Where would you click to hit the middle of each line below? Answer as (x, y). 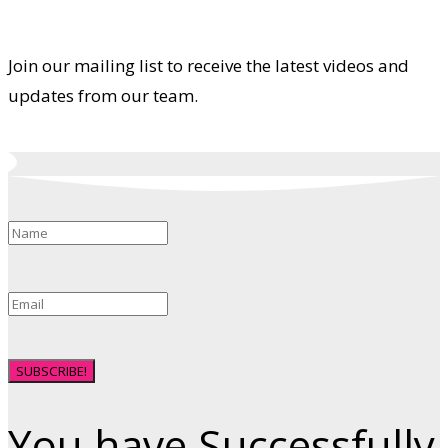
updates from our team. (103, 96)
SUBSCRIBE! (51, 371)
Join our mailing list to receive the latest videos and (208, 66)
